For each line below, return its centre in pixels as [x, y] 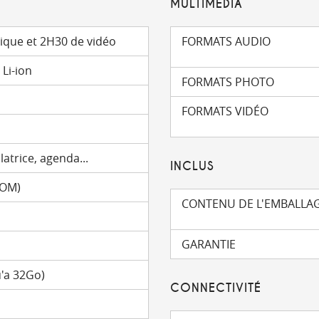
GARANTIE [209, 244]
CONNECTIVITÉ [216, 288]
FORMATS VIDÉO [225, 111]
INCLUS [192, 166]
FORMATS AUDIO [226, 41]
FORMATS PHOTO [228, 82]
